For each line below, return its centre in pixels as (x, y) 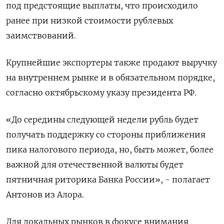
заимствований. (41, 36)
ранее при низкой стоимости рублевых (89, 21)
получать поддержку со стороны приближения (106, 135)
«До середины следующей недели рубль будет (102, 120)
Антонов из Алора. (45, 195)
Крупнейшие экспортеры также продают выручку (111, 63)
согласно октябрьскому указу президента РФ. (101, 93)
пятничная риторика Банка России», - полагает (108, 180)
